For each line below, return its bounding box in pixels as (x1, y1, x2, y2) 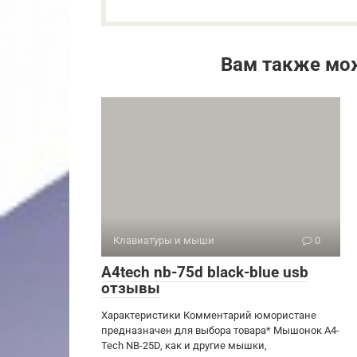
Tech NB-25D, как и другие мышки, (101, 339, 267, 351)
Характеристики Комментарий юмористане (101, 308, 316, 321)
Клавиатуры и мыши (113, 233, 214, 246)
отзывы (101, 278, 160, 297)
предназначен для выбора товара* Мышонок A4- (101, 324, 339, 336)
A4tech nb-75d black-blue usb (101, 262, 308, 281)
